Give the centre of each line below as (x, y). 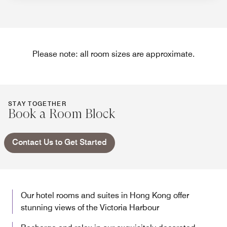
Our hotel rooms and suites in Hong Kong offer (105, 196)
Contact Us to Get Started (60, 142)
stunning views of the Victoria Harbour (90, 208)
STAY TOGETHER (37, 104)
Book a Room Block (62, 114)
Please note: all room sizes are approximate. (113, 54)
